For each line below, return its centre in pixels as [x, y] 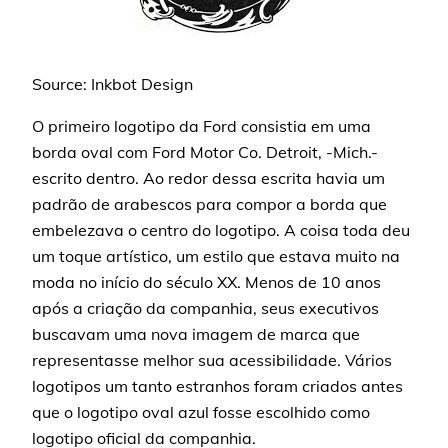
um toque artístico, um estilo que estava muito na [216, 256]
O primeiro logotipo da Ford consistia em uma [202, 126]
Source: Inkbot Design [113, 84]
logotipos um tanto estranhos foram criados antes [218, 386]
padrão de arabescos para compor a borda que [210, 204]
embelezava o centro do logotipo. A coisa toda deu [221, 230]
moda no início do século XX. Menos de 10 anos [207, 282]
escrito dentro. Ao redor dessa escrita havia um [209, 178]
